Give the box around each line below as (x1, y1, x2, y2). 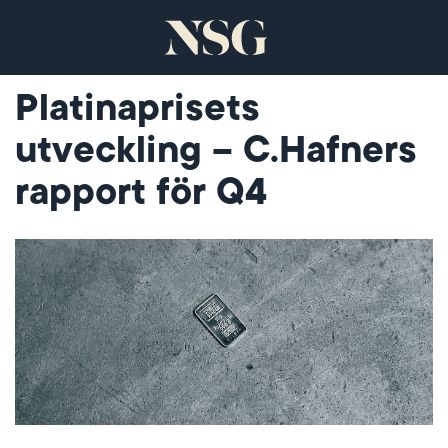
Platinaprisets (15, 84, 260, 133)
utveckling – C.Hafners (15, 126, 417, 175)
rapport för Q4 (15, 168, 267, 217)
